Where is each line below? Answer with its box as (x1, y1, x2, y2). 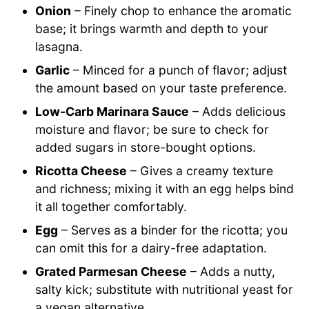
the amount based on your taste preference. (35, 81, 288, 96)
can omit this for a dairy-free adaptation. (35, 241, 268, 256)
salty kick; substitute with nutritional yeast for (35, 282, 294, 297)
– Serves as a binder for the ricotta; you (58, 223, 288, 238)
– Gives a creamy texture (127, 163, 274, 179)
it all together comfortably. (35, 199, 188, 215)
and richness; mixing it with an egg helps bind (35, 181, 295, 197)
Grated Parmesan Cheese (35, 264, 188, 279)
